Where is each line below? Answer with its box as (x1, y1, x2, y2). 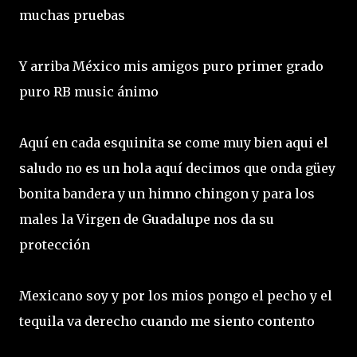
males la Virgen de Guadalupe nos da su (19, 210, 274, 227)
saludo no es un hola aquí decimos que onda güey (19, 159, 335, 176)
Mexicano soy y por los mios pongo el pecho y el (19, 287, 332, 304)
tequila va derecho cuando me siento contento (19, 312, 318, 329)
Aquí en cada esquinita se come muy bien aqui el (19, 134, 328, 151)
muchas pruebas (19, 6, 128, 23)
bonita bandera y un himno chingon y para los (19, 185, 315, 202)
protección (19, 236, 93, 253)
